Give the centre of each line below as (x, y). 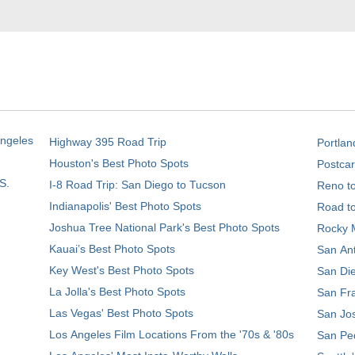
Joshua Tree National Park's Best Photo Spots (164, 227)
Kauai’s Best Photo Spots (112, 248)
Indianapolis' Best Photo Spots (125, 206)
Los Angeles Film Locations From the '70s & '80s (172, 334)
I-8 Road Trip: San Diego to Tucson (137, 184)
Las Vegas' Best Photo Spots (121, 313)
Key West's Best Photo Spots (122, 270)
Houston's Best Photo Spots (119, 163)
